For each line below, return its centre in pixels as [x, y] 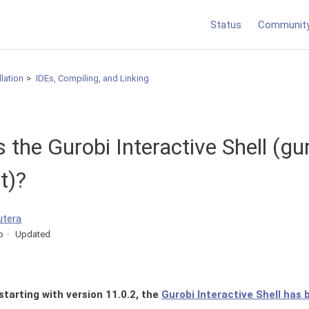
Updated [33, 235]
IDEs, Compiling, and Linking [92, 78]
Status [226, 24]
